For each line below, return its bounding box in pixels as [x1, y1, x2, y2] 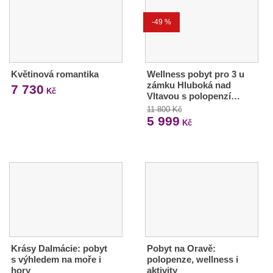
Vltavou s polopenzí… [146, 90, 240, 101]
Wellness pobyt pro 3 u [146, 68, 244, 79]
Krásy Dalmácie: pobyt [11, 243, 107, 253]
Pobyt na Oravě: [146, 243, 216, 253]
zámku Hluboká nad [146, 79, 231, 90]
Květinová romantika [11, 68, 99, 79]
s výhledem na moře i [11, 253, 101, 264]
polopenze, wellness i [146, 253, 238, 264]
